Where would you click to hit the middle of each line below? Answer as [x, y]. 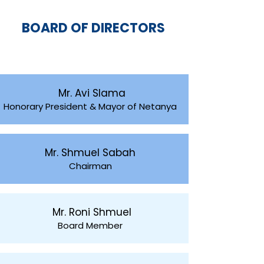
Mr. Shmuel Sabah [90, 153]
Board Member [90, 225]
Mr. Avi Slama [90, 93]
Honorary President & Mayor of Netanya [90, 106]
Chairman [90, 166]
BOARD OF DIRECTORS [93, 28]
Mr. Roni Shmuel [90, 212]
